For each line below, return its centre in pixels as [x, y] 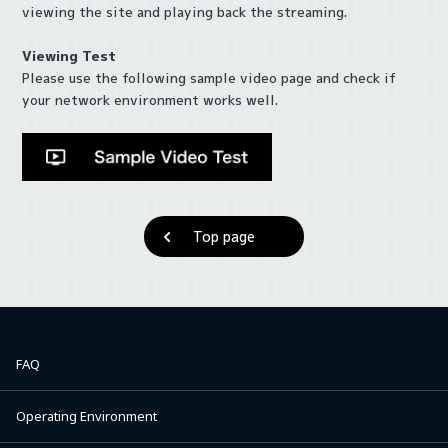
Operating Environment [86, 416]
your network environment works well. [150, 99]
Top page [224, 237]
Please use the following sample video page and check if [209, 77]
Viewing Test [69, 55]
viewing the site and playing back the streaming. [185, 11]
